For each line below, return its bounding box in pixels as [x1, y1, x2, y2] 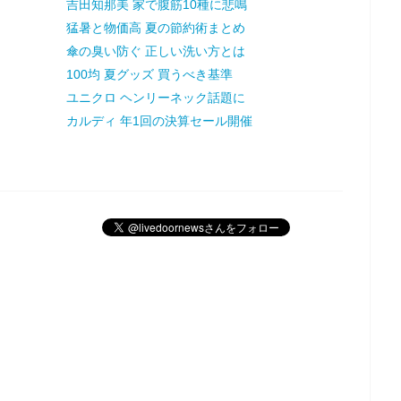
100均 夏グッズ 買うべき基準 [65, 66, 233, 81]
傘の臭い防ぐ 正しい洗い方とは [65, 43, 245, 58]
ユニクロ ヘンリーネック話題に [65, 90, 245, 105]
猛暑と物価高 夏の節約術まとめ [65, 20, 245, 35]
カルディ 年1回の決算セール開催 [65, 113, 252, 128]
